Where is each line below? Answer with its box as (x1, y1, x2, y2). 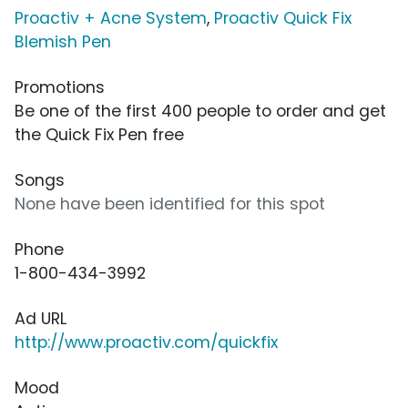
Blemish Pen (15, 30, 111, 53)
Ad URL (15, 307, 66, 330)
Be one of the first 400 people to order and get (15, 99, 386, 122)
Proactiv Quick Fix (214, 6, 352, 29)
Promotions (15, 76, 105, 98)
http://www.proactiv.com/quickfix (15, 331, 278, 353)
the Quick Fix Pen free (15, 123, 184, 146)
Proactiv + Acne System (15, 6, 207, 29)
